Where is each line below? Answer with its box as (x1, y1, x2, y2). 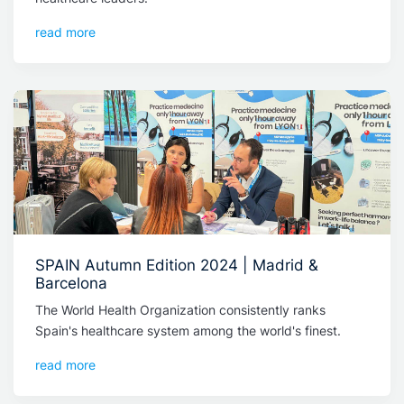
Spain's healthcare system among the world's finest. (35, 323, 341, 338)
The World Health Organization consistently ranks (35, 302, 326, 317)
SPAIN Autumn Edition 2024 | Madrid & (35, 256, 318, 274)
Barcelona (35, 274, 107, 292)
